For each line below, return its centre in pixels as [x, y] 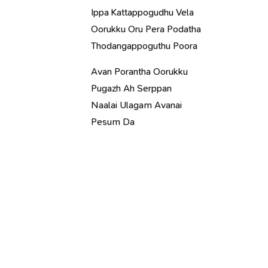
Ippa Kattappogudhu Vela [142, 12]
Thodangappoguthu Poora [144, 46]
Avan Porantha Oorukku [139, 71]
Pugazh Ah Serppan [131, 88]
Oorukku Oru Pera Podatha [146, 29]
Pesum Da [113, 122]
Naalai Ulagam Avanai [136, 105]
